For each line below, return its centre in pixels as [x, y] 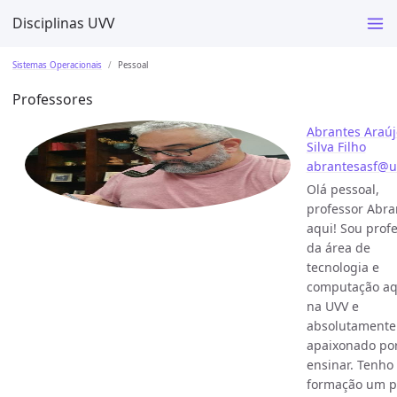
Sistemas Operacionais [57, 65]
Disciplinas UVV [63, 23]
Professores [53, 100]
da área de [338, 247]
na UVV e [332, 306]
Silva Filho [336, 146]
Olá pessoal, [343, 189]
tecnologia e [343, 267]
